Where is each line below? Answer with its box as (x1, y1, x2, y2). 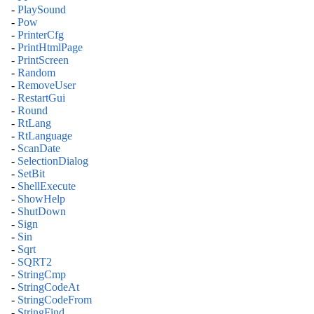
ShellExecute (18, 179, 76, 192)
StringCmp (18, 268, 66, 280)
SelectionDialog (18, 154, 88, 167)
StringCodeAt (18, 280, 79, 293)
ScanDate (18, 142, 60, 154)
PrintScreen (18, 53, 69, 66)
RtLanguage (18, 129, 72, 142)
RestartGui (18, 91, 65, 104)
